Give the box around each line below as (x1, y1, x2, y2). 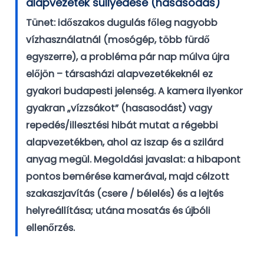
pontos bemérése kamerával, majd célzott (26, 170, 229, 184)
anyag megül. (26, 153, 94, 167)
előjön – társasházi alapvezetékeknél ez (26, 67, 213, 81)
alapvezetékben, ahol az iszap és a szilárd (26, 136, 223, 150)
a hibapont (185, 153, 240, 167)
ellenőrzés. (26, 221, 75, 235)
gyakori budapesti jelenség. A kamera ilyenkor (26, 84, 243, 98)
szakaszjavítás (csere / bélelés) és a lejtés (26, 187, 223, 201)
